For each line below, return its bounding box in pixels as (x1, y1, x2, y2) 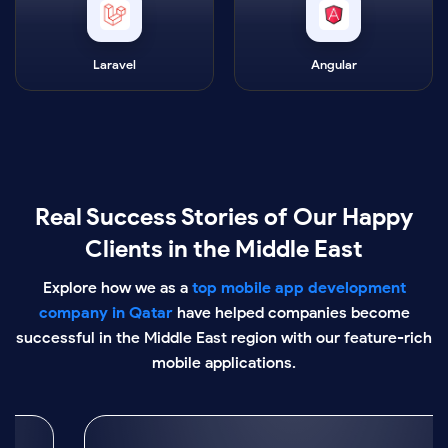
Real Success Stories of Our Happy (35, 203, 413, 232)
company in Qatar (38, 303, 173, 323)
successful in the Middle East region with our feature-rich (16, 328, 432, 348)
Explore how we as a (42, 278, 192, 298)
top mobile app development (191, 278, 406, 298)
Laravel (93, 57, 136, 73)
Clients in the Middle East (85, 235, 363, 264)
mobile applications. (152, 353, 296, 373)
